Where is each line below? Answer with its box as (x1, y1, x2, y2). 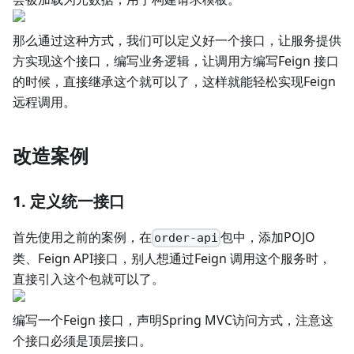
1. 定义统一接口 (13, 190, 125, 212)
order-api (154, 231, 219, 246)
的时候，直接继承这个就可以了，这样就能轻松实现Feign (13, 73, 336, 90)
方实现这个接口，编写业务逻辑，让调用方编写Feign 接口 (13, 52, 339, 70)
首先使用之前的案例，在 (13, 228, 152, 246)
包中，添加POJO (220, 228, 316, 246)
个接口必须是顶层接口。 (13, 332, 152, 350)
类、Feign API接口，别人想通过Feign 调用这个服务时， (13, 250, 331, 268)
